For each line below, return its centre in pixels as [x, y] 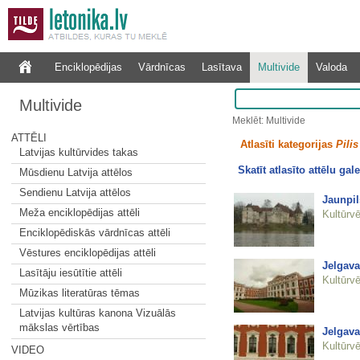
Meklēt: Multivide [268, 121]
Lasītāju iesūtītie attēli [70, 273]
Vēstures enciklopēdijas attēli [87, 253]
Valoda [331, 67]
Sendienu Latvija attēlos [75, 192]
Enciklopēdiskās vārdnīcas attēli [94, 233]
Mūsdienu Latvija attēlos [76, 172]
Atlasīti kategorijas [288, 144]
